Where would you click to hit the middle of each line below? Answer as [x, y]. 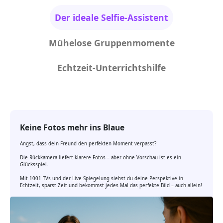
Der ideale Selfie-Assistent [111, 18]
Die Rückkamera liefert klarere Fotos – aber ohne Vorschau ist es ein [101, 158]
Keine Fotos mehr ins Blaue [72, 127]
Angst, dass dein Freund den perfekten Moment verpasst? [88, 144]
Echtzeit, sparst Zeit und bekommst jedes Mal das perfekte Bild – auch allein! [111, 186]
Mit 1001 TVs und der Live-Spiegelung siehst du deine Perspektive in [102, 179]
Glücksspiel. [34, 165]
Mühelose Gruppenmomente [111, 43]
